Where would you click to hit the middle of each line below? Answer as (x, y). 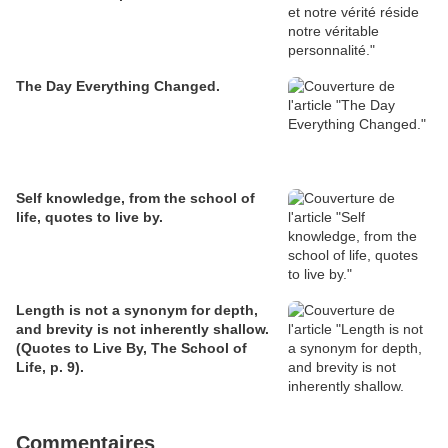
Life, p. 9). (50, 367)
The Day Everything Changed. (118, 86)
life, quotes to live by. (89, 217)
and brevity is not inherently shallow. (142, 329)
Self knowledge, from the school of (135, 198)
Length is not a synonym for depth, (137, 310)
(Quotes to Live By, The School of (131, 348)
